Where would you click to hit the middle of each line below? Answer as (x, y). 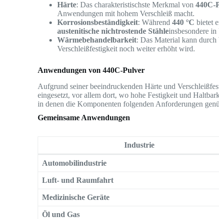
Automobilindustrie (75, 163)
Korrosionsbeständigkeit (98, 22)
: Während (155, 22)
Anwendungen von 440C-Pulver (91, 70)
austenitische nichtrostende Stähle (113, 31)
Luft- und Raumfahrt (78, 180)
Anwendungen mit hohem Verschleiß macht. (126, 13)
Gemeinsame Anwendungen (84, 117)
